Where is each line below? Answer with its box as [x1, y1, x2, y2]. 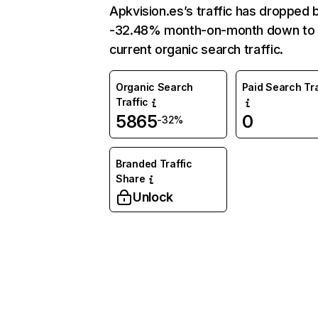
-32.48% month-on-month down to [109, 23, 315, 38]
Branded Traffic [116, 158, 192, 170]
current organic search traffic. [109, 42, 283, 57]
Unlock [133, 190, 173, 204]
